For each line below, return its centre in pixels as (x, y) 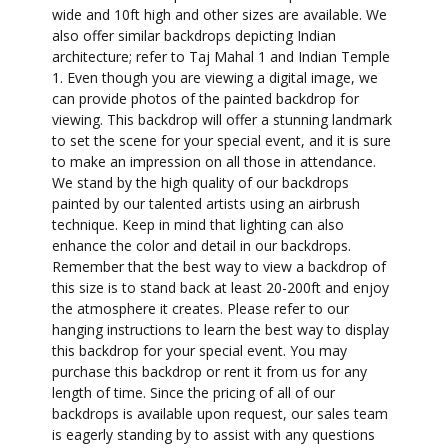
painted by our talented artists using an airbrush (206, 204)
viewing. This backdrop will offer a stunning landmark (222, 120)
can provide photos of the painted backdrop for (206, 99)
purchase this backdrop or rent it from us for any (210, 372)
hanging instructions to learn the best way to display (221, 330)
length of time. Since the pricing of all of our (194, 393)
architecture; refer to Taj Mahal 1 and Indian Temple (221, 57)
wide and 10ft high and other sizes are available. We (220, 15)
